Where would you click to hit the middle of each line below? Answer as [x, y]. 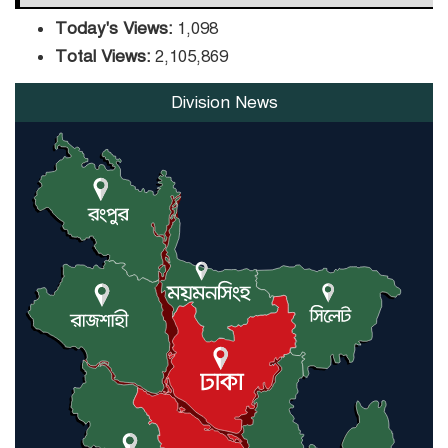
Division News [224, 102]
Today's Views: [116, 28]
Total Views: [105, 56]
